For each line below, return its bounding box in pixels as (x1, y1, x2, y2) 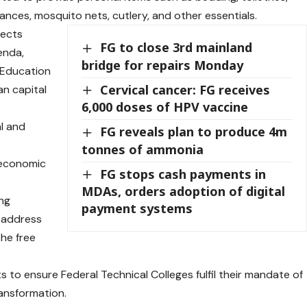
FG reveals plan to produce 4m (100, 123, 288, 140)
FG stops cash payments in (100, 165, 267, 182)
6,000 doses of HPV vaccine (82, 99, 249, 116)
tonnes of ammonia (82, 140, 204, 158)
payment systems (82, 200, 193, 217)
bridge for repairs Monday (82, 56, 244, 73)
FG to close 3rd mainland (100, 39, 253, 56)
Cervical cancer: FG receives (100, 81, 271, 98)
